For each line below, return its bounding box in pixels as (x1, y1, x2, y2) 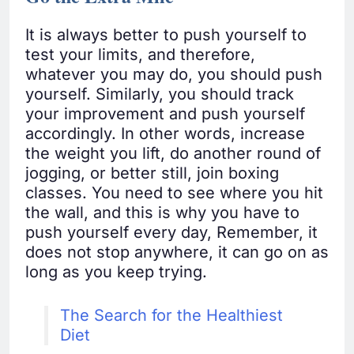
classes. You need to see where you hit (25, 183, 323, 203)
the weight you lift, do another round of (25, 144, 321, 164)
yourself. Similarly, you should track (25, 85, 294, 104)
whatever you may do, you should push (25, 65, 322, 85)
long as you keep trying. (25, 262, 207, 282)
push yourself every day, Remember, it (25, 223, 318, 243)
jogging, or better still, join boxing (25, 164, 279, 183)
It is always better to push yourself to (25, 25, 307, 45)
